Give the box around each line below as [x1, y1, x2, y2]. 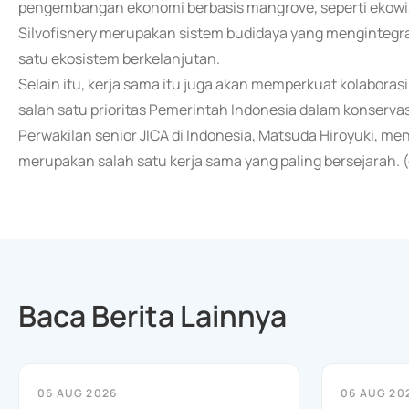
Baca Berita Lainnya [18, 296, 287, 336]
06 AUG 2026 [37, 385, 118, 401]
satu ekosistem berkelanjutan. [18, 48, 220, 68]
